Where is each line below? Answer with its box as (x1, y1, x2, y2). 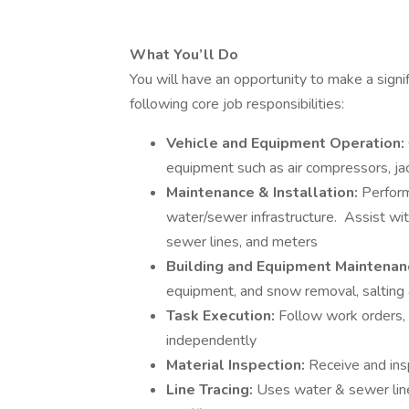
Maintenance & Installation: (166, 183, 362, 203)
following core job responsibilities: (130, 94, 348, 114)
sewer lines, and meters (166, 232, 321, 252)
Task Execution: (166, 306, 278, 326)
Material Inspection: (166, 355, 309, 375)
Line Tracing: (166, 380, 257, 400)
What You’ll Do (130, 45, 242, 65)
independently (166, 330, 257, 351)
